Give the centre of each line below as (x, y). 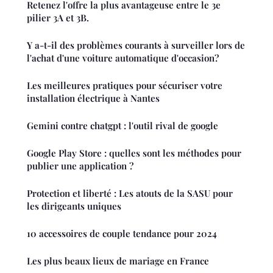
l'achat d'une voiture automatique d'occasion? (123, 58)
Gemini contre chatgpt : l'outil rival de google (122, 126)
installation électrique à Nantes (93, 98)
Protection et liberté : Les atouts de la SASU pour (130, 193)
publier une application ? (80, 166)
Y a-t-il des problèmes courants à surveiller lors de (136, 45)
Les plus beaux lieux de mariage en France (118, 261)
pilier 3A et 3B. (58, 18)
